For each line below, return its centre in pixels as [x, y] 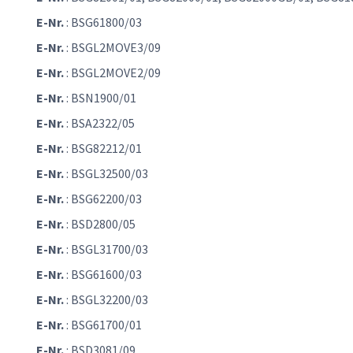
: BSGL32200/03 [106, 300]
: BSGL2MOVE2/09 [112, 73]
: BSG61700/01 [103, 325]
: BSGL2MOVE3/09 [112, 48]
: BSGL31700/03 [106, 249]
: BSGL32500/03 [106, 174]
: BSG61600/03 [103, 275]
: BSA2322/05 [99, 123]
